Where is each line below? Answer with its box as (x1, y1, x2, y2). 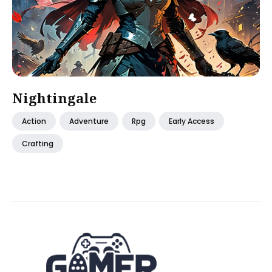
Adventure (69, 116, 109, 126)
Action (22, 116, 46, 126)
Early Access (169, 116, 214, 126)
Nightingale (12, 89, 97, 107)
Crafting (22, 138, 53, 149)
